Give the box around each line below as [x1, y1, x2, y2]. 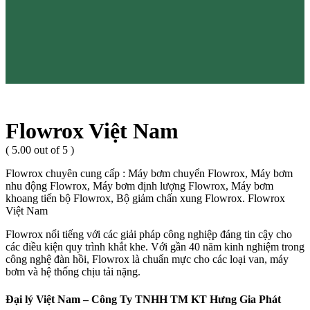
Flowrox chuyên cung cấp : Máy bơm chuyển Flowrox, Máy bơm [6, 167, 293, 180]
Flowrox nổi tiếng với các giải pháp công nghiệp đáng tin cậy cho [6, 228, 292, 241]
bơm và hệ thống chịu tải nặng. [6, 266, 140, 278]
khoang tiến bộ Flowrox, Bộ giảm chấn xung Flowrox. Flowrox [6, 192, 285, 205]
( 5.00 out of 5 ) [6, 144, 74, 156]
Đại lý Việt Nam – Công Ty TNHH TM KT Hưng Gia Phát [6, 293, 281, 305]
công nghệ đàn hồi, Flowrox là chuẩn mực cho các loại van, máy [6, 253, 289, 266]
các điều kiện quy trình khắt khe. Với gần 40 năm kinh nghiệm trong [6, 241, 304, 253]
